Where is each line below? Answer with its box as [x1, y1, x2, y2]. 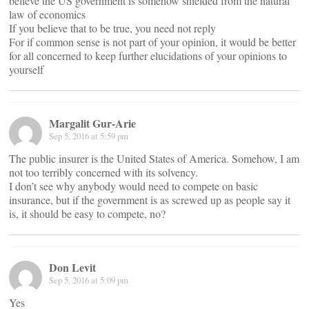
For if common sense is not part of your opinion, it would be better [9, 34, 296, 49]
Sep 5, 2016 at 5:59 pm [49, 130, 128, 142]
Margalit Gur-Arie [49, 115, 136, 131]
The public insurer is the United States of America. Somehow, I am [9, 151, 299, 166]
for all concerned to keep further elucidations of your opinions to [9, 48, 287, 63]
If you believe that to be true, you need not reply [9, 21, 216, 35]
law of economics [9, 7, 86, 21]
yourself [9, 62, 43, 77]
